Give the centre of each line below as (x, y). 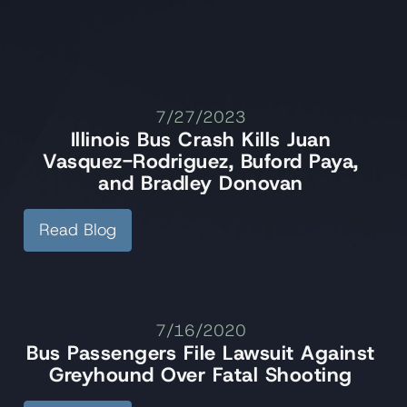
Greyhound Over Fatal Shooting (201, 375)
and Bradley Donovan (201, 184)
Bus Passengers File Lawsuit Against (201, 353)
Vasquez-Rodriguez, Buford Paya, (201, 162)
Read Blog (78, 230)
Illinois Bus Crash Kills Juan (201, 140)
